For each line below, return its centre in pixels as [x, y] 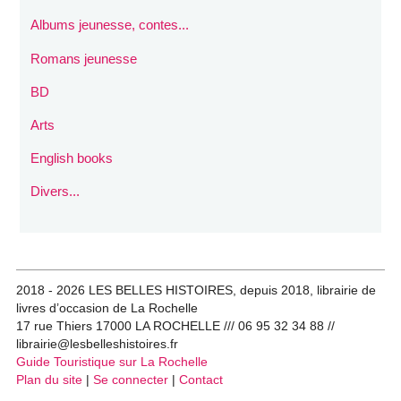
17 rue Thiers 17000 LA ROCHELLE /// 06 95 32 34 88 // [175, 327]
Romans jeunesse [84, 58]
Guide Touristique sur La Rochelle [112, 363]
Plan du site [49, 380]
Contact [201, 380]
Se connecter [131, 380]
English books [72, 158]
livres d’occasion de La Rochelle [107, 309]
